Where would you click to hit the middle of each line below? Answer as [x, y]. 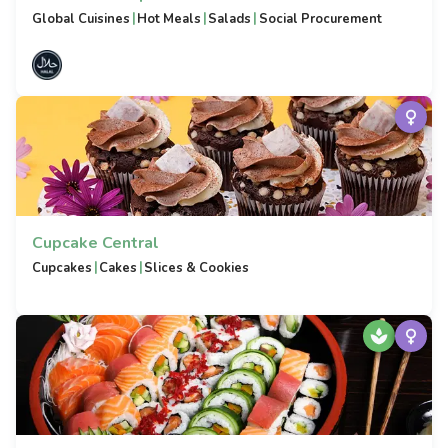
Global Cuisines [81, 19]
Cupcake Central [95, 243]
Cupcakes [62, 268]
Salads [230, 19]
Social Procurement [320, 19]
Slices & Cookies [197, 268]
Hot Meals [169, 19]
